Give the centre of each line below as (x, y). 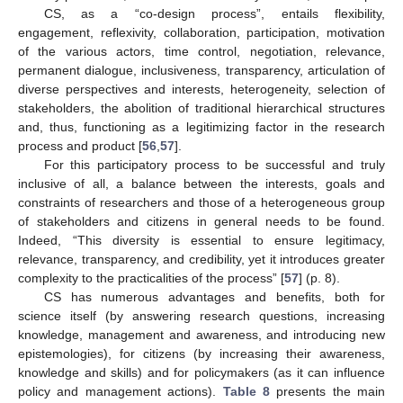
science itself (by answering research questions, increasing (201, 315)
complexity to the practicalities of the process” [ (151, 278)
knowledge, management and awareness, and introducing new (201, 334)
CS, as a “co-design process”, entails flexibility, (214, 13)
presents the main (327, 391)
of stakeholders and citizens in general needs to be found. (201, 221)
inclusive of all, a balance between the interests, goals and (201, 183)
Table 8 (246, 391)
